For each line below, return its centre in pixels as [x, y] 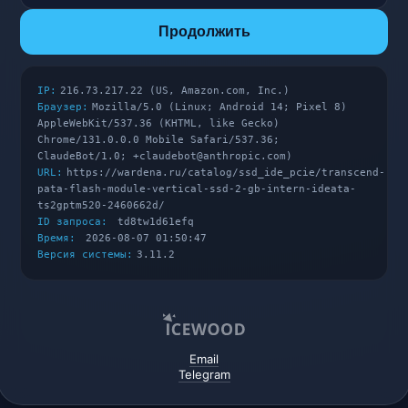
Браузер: [63, 107]
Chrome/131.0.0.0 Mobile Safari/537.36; [159, 140]
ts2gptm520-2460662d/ [102, 205]
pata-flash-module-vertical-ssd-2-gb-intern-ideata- [197, 189]
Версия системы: [86, 255]
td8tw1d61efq [153, 222]
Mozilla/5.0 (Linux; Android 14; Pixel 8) [220, 107]
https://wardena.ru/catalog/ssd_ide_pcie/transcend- [226, 173]
